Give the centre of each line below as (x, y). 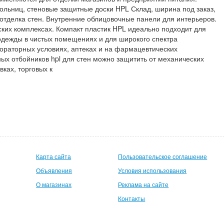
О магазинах (54, 184)
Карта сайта (54, 156)
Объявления (54, 170)
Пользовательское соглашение (163, 156)
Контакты (132, 198)
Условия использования (152, 170)
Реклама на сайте (143, 184)
